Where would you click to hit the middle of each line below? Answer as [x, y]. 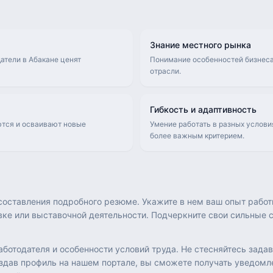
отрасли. [165, 71]
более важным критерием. [197, 136]
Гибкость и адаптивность [203, 109]
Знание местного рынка [200, 45]
